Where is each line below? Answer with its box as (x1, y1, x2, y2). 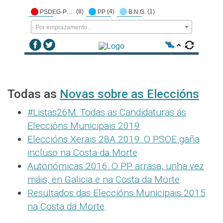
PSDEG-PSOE (67, 8, 73, 15)
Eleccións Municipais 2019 (27, 120, 140, 132)
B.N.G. (128, 8, 146, 15)
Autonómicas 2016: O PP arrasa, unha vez (27, 160, 204, 172)
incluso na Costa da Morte (27, 147, 137, 159)
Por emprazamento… (35, 24, 93, 31)
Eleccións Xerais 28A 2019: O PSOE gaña (27, 133, 200, 145)
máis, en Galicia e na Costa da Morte (27, 174, 180, 186)
